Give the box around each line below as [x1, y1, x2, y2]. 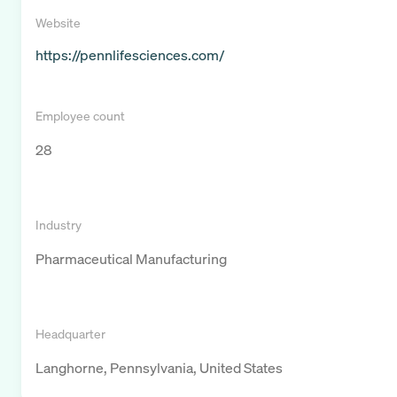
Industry [35, 216, 82, 234]
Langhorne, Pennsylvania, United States [35, 358, 283, 378]
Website [35, 14, 81, 32]
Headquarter [35, 325, 105, 343]
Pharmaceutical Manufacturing [35, 249, 227, 269]
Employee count [35, 107, 125, 125]
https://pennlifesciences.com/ [35, 45, 224, 66]
